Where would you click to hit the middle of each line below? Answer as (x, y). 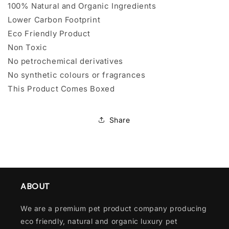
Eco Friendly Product (49, 33)
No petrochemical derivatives (65, 61)
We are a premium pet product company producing (114, 208)
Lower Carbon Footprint (54, 20)
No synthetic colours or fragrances (77, 75)
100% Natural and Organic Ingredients (82, 6)
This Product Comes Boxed (61, 89)
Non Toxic (28, 47)
